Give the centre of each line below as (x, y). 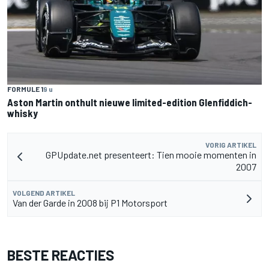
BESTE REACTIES (61, 255)
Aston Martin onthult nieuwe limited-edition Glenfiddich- (130, 102)
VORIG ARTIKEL (231, 144)
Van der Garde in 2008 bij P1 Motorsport (90, 202)
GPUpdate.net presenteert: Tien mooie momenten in (151, 154)
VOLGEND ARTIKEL (44, 192)
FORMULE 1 (25, 89)
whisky (23, 113)
